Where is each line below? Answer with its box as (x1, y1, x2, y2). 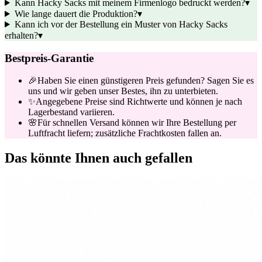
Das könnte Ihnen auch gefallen (5, 150, 192, 166)
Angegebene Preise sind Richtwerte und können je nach (36, 96, 242, 107)
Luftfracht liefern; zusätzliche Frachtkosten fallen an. (28, 128, 222, 139)
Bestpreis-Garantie (5, 51, 94, 64)
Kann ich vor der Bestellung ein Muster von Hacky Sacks (14, 19, 227, 29)
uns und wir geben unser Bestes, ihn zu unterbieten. (28, 86, 218, 96)
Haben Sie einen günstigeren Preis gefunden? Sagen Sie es (37, 75, 254, 86)
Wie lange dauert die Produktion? (14, 9, 137, 19)
